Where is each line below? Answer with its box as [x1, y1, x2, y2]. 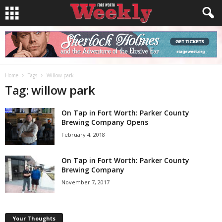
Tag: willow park [5, 82, 95, 98]
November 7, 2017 [61, 178, 110, 186]
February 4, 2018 [61, 131, 105, 138]
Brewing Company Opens [61, 117, 148, 127]
